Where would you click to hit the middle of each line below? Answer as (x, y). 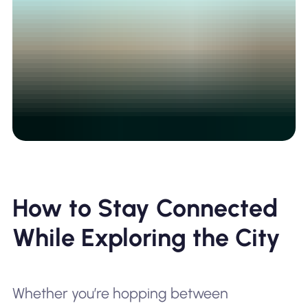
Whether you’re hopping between (120, 294)
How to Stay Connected (145, 208)
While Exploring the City (146, 238)
